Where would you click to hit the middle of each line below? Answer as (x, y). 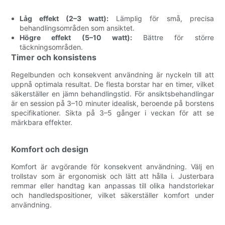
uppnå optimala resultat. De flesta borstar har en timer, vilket (113, 84)
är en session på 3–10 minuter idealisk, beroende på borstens (113, 103)
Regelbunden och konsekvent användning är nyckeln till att (113, 74)
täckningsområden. (51, 47)
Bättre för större (173, 37)
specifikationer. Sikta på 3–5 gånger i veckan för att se (113, 113)
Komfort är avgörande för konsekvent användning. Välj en (113, 166)
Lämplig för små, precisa (161, 18)
